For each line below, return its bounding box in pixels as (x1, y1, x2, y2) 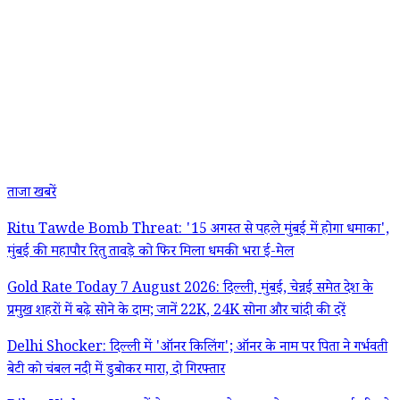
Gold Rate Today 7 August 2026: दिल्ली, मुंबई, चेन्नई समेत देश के (7, 279, 373, 302)
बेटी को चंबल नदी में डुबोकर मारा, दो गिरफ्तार (7, 360, 225, 383)
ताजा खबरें (7, 183, 56, 206)
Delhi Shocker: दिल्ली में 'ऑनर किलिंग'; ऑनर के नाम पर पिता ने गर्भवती (7, 337, 387, 361)
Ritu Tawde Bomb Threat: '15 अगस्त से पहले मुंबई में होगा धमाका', (7, 220, 389, 243)
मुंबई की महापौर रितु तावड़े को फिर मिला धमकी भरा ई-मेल (7, 242, 294, 265)
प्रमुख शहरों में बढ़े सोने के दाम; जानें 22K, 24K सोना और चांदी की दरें (7, 301, 346, 324)
